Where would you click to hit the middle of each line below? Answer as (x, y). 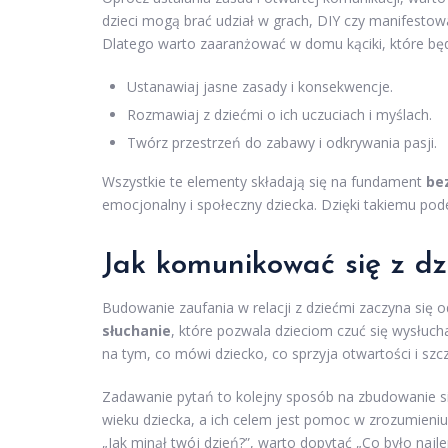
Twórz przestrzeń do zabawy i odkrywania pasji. (282, 143)
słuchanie (136, 331)
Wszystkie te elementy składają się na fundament (264, 182)
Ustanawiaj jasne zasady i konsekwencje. (260, 87)
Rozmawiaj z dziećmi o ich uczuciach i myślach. (279, 115)
